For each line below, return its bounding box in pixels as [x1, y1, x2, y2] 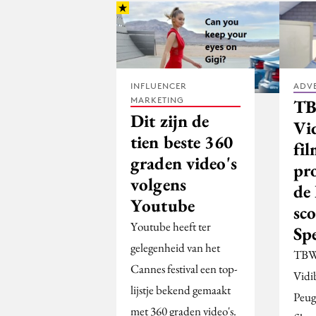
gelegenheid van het [130, 239, 220, 255]
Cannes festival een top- [130, 260, 238, 276]
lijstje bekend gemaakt [130, 281, 231, 298]
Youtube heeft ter [130, 218, 211, 234]
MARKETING [130, 94, 184, 105]
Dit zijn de [130, 109, 209, 132]
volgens [130, 172, 186, 195]
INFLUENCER [130, 80, 187, 91]
